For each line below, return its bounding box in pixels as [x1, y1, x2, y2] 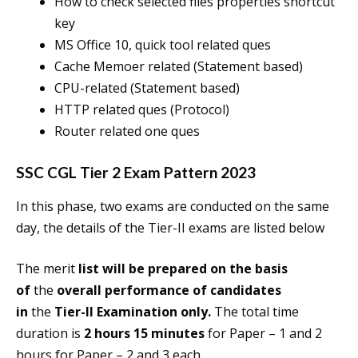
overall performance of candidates [57, 281, 281, 300]
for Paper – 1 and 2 [205, 324, 322, 343]
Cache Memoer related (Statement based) [54, 58, 303, 76]
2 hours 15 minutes [84, 324, 205, 343]
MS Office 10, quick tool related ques [54, 36, 271, 54]
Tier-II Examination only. [54, 303, 214, 321]
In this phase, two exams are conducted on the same [16, 197, 329, 216]
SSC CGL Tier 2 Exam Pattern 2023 [16, 163, 256, 182]
